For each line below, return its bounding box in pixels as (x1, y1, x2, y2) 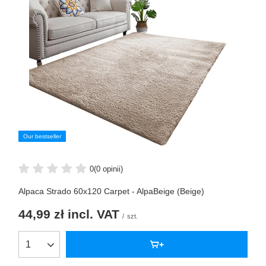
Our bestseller (23, 133, 61, 140)
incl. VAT (64, 207, 119, 221)
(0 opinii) (94, 164, 123, 173)
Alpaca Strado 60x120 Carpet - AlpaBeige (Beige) (18, 186, 204, 197)
